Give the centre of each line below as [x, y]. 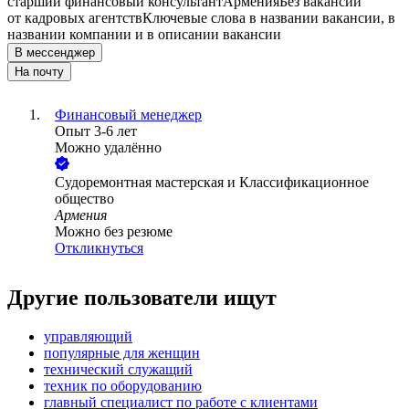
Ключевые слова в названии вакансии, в [269, 18]
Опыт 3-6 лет [96, 131]
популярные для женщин [122, 353]
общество [84, 199]
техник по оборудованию [123, 386]
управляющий [88, 337]
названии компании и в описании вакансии [144, 35]
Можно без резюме [114, 232]
